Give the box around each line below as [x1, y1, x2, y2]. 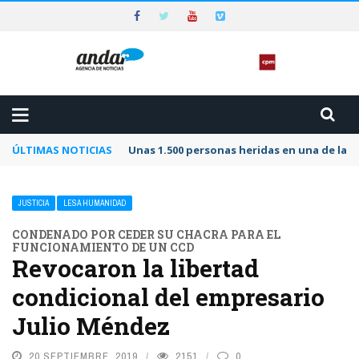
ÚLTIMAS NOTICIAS [12, 143, 112, 158]
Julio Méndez [12, 310, 170, 342]
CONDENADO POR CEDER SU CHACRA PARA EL [12, 227, 280, 243]
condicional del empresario [12, 281, 325, 313]
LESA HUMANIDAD [63, 198, 126, 209]
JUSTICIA [18, 198, 49, 209]
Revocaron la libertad [12, 252, 259, 284]
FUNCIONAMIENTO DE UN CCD [12, 240, 194, 256]
